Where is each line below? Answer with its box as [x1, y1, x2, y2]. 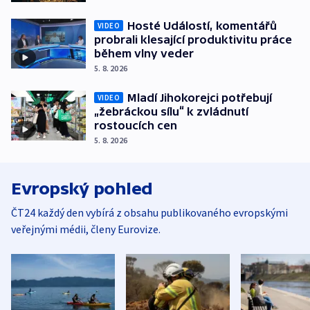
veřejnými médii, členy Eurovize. [11, 222, 161, 237]
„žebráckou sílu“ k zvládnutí [94, 105, 248, 118]
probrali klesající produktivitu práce [94, 33, 292, 46]
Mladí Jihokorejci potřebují [127, 91, 272, 104]
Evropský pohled [11, 179, 153, 199]
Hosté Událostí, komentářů [127, 19, 277, 33]
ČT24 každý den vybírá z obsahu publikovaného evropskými [11, 206, 288, 220]
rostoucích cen [94, 119, 177, 132]
